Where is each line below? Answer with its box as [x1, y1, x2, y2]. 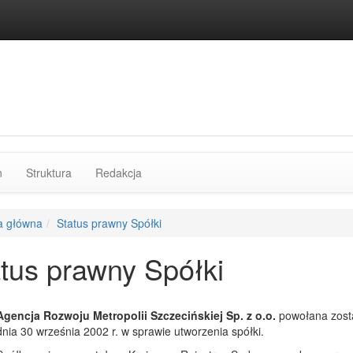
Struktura [26, 165, 72, 180]
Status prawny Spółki [56, 215, 162, 231]
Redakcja [95, 165, 142, 180]
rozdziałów [71, 164, 124, 180]
